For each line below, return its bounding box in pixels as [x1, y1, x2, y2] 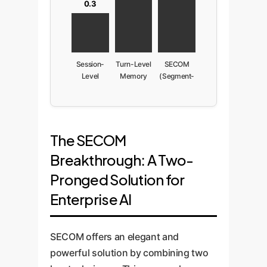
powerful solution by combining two [50, 247, 209, 259]
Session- [76, 60, 104, 69]
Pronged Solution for [50, 170, 185, 188]
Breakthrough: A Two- [50, 151, 194, 169]
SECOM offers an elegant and [50, 231, 179, 243]
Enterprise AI [50, 190, 132, 208]
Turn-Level [116, 60, 151, 69]
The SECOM [50, 131, 126, 149]
